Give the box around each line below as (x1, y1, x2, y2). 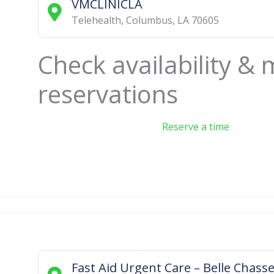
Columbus (125, 13, 172, 27)
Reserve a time (162, 119, 229, 133)
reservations (38, 76, 178, 111)
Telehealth (71, 13, 121, 27)
